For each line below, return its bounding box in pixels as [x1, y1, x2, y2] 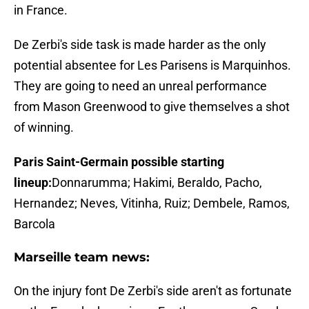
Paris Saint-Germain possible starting [14, 154, 224, 170]
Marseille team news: [14, 250, 150, 266]
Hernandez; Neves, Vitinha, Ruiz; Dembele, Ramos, [14, 196, 290, 211]
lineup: [14, 175, 52, 190]
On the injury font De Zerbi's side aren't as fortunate [14, 283, 292, 299]
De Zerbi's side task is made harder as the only [14, 37, 266, 52]
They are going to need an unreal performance [14, 79, 267, 94]
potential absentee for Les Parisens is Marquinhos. [14, 58, 291, 73]
